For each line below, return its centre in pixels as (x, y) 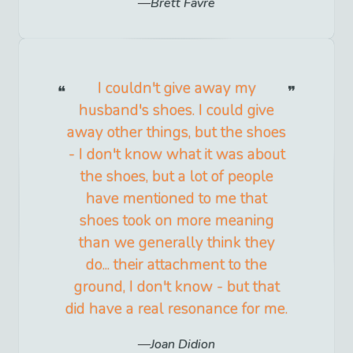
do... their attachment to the (176, 265)
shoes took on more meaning (176, 221)
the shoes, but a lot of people (176, 177)
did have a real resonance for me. (176, 309)
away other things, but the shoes (176, 133)
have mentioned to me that (176, 199)
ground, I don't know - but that (176, 287)
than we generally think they (176, 243)
